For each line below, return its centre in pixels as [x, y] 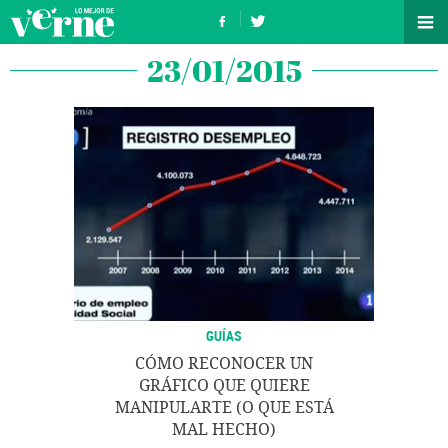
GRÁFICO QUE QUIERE [224, 385]
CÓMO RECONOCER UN [224, 363]
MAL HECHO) [224, 429]
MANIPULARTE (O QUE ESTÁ [224, 407]
